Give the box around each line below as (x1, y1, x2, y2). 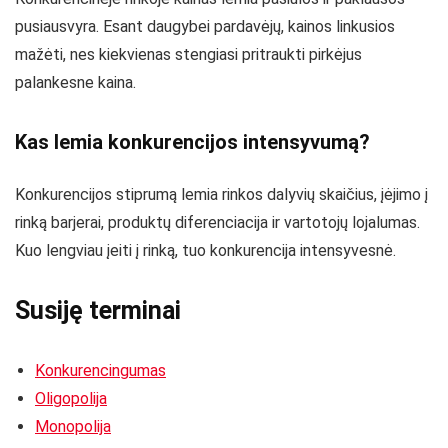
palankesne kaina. (15, 72, 136, 92)
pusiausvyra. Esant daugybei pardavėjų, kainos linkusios (15, 16, 395, 36)
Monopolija (35, 416, 111, 436)
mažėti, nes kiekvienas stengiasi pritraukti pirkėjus (15, 44, 362, 64)
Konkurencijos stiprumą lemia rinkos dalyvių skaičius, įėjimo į (15, 184, 428, 204)
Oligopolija (35, 388, 107, 408)
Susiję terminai (15, 295, 181, 325)
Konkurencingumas (35, 360, 166, 380)
